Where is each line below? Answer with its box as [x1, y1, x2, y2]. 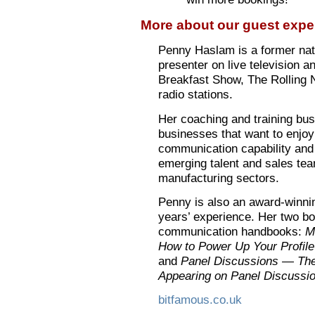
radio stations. [158, 88, 233, 102]
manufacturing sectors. [158, 171, 279, 185]
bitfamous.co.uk [158, 293, 242, 307]
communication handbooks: [158, 224, 305, 238]
